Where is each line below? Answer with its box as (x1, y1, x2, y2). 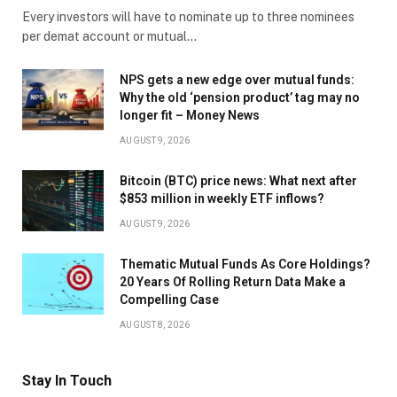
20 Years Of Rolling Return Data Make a (120, 275, 346, 290)
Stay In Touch (22, 372, 112, 390)
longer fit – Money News (120, 108, 260, 123)
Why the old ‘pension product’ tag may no (120, 90, 360, 105)
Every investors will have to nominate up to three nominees (22, 10, 354, 25)
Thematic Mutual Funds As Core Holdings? (120, 257, 370, 272)
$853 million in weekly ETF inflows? (120, 191, 324, 206)
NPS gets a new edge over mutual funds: (120, 73, 354, 88)
